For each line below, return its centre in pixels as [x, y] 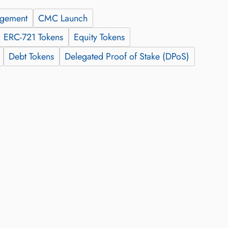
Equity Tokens [99, 37]
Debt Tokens [32, 56]
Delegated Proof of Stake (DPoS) [127, 56]
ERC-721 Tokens [34, 37]
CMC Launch [63, 18]
